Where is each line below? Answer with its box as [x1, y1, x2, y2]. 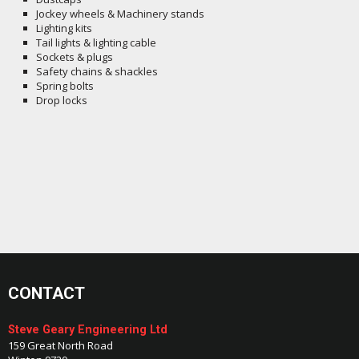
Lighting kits [36, 21, 92, 35]
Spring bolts [36, 79, 94, 93]
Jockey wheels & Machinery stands [36, 6, 204, 21]
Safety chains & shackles [36, 64, 158, 79]
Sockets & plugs [36, 50, 113, 64]
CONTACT [8, 284, 85, 304]
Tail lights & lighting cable [36, 35, 156, 50]
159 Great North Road [8, 338, 113, 353]
